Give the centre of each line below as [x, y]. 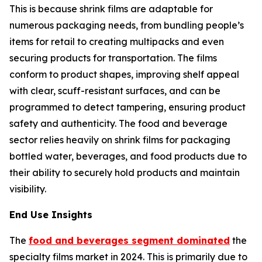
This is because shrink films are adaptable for [111, 9]
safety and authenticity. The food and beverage [118, 123]
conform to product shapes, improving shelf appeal [124, 74]
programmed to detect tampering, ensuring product [127, 107]
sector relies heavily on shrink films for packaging [120, 140]
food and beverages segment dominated [129, 240]
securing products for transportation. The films [113, 58]
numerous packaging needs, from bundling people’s [127, 25]
